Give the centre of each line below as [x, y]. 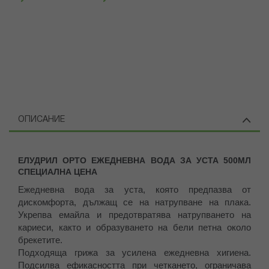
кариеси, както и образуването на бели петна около [134, 228]
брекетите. [40, 240]
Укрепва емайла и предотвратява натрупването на [134, 215]
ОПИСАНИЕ [41, 120]
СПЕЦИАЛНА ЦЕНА [58, 172]
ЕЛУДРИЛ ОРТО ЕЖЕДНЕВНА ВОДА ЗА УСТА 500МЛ [134, 161]
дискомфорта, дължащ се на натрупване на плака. [134, 202]
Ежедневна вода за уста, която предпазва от [134, 190]
